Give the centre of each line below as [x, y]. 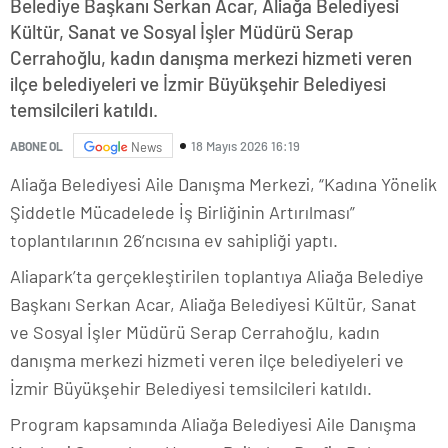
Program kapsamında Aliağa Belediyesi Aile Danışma [213, 424]
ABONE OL [36, 145]
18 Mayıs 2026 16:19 [245, 145]
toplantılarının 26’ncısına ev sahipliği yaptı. [174, 240]
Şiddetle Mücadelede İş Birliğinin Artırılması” [182, 212]
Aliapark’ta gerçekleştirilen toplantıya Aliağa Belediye [217, 276]
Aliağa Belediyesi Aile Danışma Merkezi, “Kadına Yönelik [223, 184]
